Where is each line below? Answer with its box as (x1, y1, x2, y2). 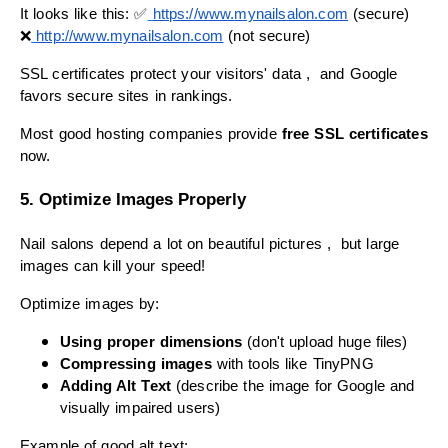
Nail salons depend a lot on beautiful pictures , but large (20, 236, 400, 253)
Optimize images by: (20, 296, 160, 313)
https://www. (152, 5, 235, 22)
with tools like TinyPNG (211, 356, 374, 373)
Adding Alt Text (60, 378, 171, 395)
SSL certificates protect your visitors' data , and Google (20, 65, 398, 82)
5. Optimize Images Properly (20, 188, 246, 209)
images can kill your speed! (20, 258, 206, 275)
